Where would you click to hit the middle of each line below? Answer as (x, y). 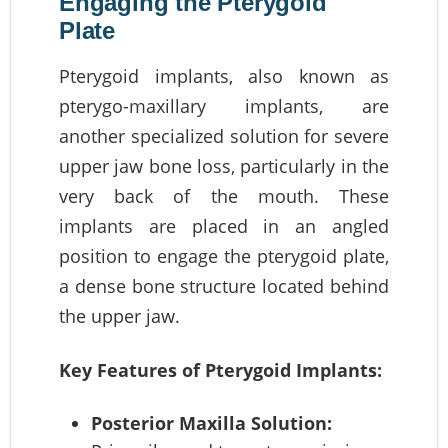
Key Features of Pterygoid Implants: (220, 369)
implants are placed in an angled (224, 225)
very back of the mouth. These (224, 195)
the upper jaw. (119, 315)
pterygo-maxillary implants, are (224, 105)
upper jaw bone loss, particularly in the (224, 165)
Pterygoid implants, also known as (224, 75)
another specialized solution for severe (224, 135)
